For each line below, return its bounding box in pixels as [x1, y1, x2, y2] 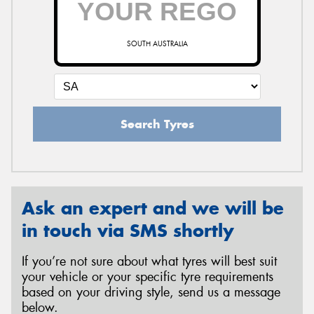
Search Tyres [120, 116, 194, 132]
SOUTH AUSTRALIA [126, 39, 188, 48]
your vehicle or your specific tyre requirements [22, 268, 273, 286]
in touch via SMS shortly [22, 219, 234, 242]
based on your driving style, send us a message [22, 284, 280, 301]
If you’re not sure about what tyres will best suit [22, 253, 277, 271]
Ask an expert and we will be [22, 196, 284, 219]
